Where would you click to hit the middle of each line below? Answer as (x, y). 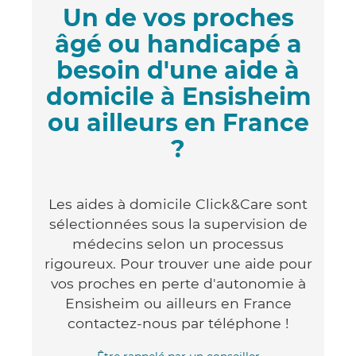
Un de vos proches (178, 17)
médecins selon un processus (178, 243)
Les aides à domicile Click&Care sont (178, 203)
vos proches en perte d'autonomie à (178, 283)
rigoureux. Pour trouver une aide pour (178, 263)
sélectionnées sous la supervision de (178, 223)
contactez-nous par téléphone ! (178, 323)
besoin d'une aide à (178, 70)
